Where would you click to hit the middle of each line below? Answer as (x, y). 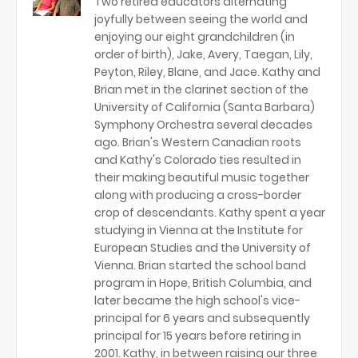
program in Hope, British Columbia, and (203, 283)
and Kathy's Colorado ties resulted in (198, 160)
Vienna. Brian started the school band (200, 266)
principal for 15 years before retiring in (198, 336)
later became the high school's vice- (197, 301)
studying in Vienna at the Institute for (199, 231)
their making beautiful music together (202, 178)
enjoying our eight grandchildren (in (195, 37)
